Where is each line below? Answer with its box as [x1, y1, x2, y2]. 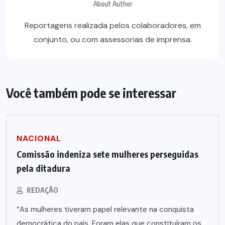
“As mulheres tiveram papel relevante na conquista [17, 204, 194, 214]
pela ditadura [17, 162, 70, 174]
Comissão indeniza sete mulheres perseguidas [17, 148, 198, 160]
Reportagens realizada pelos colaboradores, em [24, 20, 201, 31]
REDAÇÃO [27, 185, 58, 194]
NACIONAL [17, 133, 61, 144]
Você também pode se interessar [6, 84, 176, 101]
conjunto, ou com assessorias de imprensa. [33, 34, 192, 45]
